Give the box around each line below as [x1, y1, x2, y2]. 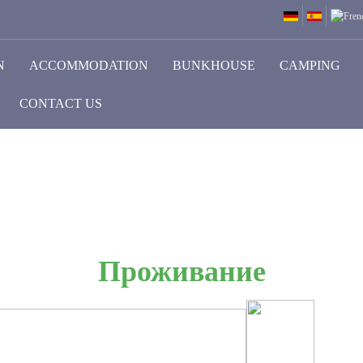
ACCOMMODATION [29, 58, 148, 72]
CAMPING [280, 58, 340, 72]
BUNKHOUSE [173, 58, 255, 72]
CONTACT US [19, 96, 102, 110]
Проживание [97, 255, 266, 288]
